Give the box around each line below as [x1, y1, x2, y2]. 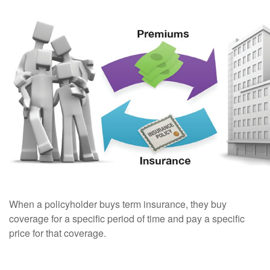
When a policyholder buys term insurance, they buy [9, 197, 227, 211]
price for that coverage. [9, 226, 106, 240]
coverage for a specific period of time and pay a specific [9, 212, 245, 225]
